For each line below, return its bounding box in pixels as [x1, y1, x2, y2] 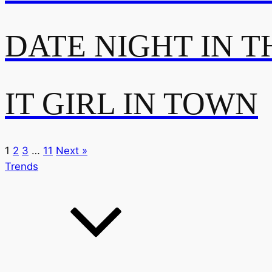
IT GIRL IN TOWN [5, 86, 258, 121]
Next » [56, 144, 87, 157]
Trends [5, 160, 38, 173]
